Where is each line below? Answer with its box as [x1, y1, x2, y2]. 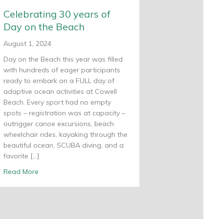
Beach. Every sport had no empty [3, 97, 111, 107]
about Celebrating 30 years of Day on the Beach [38, 166, 194, 175]
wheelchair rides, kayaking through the [3, 130, 128, 139]
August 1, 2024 [3, 39, 51, 48]
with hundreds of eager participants [3, 65, 120, 74]
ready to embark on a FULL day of [3, 76, 114, 85]
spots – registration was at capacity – [3, 108, 125, 117]
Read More [3, 167, 39, 176]
